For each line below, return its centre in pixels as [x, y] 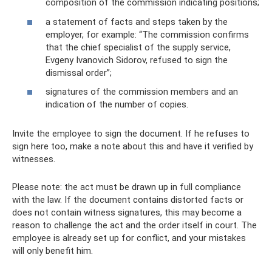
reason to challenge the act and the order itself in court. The [134, 225]
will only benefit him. [53, 251]
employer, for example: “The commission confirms [147, 34]
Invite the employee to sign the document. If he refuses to [131, 134]
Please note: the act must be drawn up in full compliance [127, 187]
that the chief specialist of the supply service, [138, 47]
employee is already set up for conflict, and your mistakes [129, 238]
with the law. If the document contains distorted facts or [128, 200]
